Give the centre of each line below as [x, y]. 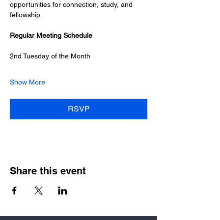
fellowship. [26, 15]
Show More [27, 82]
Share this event [48, 171]
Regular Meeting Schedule [51, 35]
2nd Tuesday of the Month [50, 56]
